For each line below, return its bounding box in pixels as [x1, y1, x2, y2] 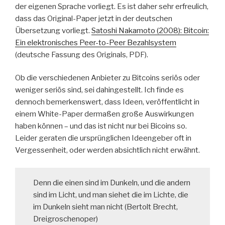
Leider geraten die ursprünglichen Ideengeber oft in [15, 134, 191, 143]
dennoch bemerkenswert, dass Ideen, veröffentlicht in [15, 97, 199, 107]
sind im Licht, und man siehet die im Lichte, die [33, 190, 188, 200]
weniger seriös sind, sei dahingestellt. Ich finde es [15, 85, 184, 95]
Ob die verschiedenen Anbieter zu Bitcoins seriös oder [15, 73, 200, 83]
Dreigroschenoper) [33, 214, 98, 224]
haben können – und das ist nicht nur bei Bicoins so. [15, 122, 187, 131]
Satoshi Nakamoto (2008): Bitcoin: [91, 26, 209, 35]
